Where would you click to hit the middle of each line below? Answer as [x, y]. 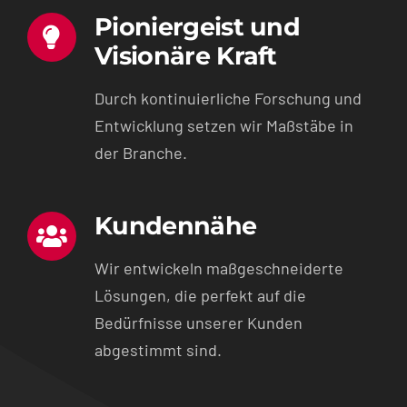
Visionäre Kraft [185, 55]
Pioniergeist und [197, 26]
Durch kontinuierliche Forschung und [228, 98]
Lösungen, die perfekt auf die [200, 295]
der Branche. [140, 152]
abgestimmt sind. [158, 349]
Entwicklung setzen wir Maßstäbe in [223, 125]
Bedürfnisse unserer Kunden [198, 322]
